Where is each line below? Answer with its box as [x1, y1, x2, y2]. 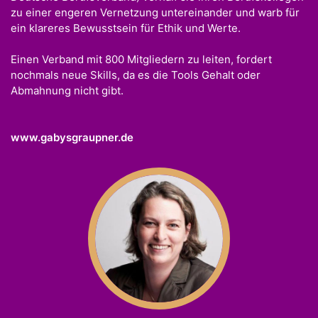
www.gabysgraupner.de [11, 130, 133, 144]
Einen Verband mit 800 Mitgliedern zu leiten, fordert [11, 53, 272, 67]
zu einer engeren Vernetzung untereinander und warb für [11, 5, 300, 19]
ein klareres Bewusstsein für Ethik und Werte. [11, 21, 241, 35]
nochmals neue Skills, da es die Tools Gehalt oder [11, 68, 261, 82]
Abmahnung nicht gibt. [11, 84, 124, 98]
